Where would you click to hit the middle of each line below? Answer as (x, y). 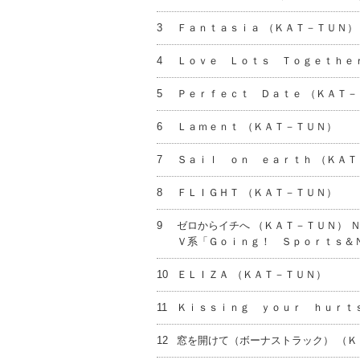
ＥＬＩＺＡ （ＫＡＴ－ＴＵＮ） (251, 274)
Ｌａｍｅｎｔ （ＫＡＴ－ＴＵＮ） (256, 127)
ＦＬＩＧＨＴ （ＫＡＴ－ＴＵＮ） (256, 192)
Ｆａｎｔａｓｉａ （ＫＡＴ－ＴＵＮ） (267, 28)
